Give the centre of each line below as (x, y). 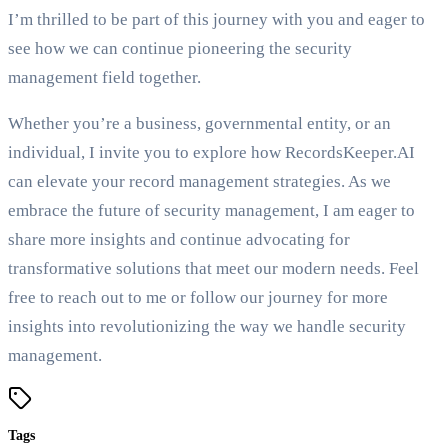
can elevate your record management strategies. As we (199, 182)
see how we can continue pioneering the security (180, 49)
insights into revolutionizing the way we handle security (207, 327)
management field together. (104, 78)
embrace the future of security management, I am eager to (211, 211)
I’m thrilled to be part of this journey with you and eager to (216, 20)
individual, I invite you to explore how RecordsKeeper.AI (211, 153)
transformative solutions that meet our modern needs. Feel (213, 269)
